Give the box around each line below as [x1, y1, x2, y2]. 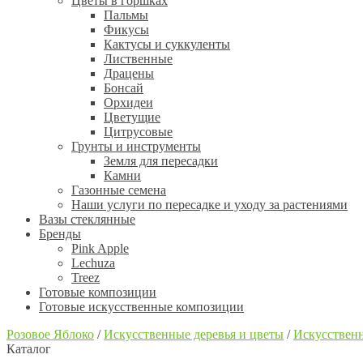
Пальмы [104, 8, 148, 22]
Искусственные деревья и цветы [104, 327, 284, 341]
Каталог [6, 342, 51, 356]
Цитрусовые [104, 125, 173, 139]
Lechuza [71, 256, 115, 270]
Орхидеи [104, 96, 153, 109]
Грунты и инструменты [71, 139, 201, 153]
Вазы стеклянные [39, 212, 135, 226]
